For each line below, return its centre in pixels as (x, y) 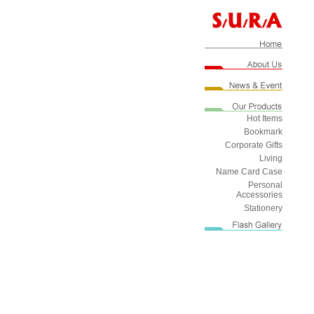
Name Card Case (249, 172)
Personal (265, 185)
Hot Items (265, 118)
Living (271, 158)
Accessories (259, 195)
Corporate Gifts (254, 145)
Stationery (263, 208)
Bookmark (263, 132)
